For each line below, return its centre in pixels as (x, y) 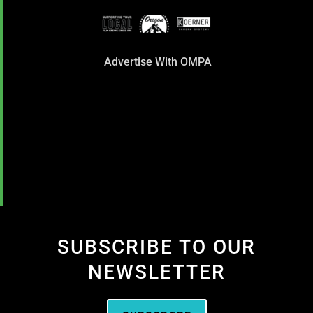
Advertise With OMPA (158, 61)
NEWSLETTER (156, 272)
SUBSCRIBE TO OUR (156, 247)
